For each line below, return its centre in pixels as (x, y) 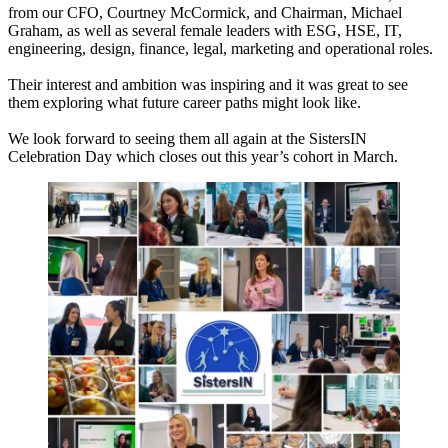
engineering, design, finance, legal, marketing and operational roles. (220, 48)
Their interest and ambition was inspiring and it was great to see (208, 84)
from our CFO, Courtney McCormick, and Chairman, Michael (205, 12)
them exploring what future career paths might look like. (184, 102)
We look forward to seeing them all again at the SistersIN (187, 138)
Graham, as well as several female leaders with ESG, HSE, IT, (205, 30)
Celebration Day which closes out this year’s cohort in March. (203, 156)
